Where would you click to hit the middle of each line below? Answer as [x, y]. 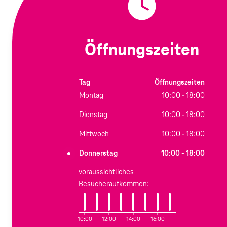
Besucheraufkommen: [114, 184]
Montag [91, 96]
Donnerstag [98, 154]
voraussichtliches [106, 172]
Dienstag [93, 115]
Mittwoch [94, 134]
